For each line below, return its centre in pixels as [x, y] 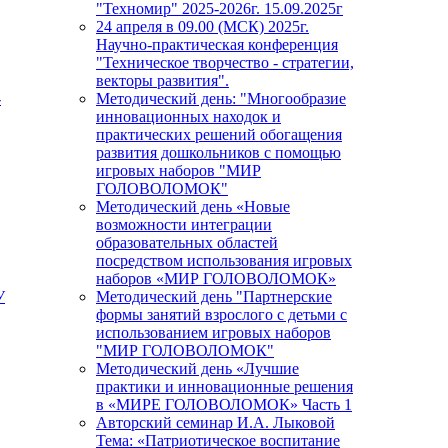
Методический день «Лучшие [197, 369]
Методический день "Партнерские [214, 297]
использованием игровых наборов [213, 333]
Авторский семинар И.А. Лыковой [215, 423]
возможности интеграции [184, 225]
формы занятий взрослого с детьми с [221, 315]
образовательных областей [187, 243]
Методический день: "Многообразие [221, 99]
